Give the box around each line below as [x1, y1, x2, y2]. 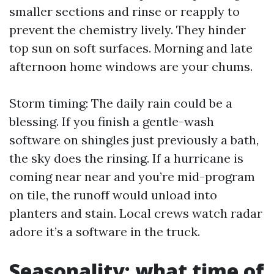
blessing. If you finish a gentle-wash [9, 114, 214, 129]
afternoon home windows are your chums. [9, 59, 253, 74]
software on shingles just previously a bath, [9, 132, 259, 147]
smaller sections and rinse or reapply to [9, 4, 240, 19]
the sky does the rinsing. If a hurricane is [9, 150, 243, 166]
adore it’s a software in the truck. [9, 224, 200, 239]
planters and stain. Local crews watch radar [9, 206, 262, 221]
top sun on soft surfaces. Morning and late [9, 40, 253, 56]
